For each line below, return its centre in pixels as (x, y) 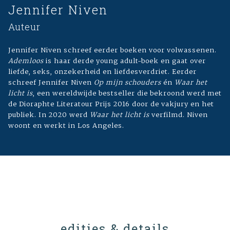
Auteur (24, 26)
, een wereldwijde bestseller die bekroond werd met (127, 93)
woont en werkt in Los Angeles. (66, 125)
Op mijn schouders (128, 82)
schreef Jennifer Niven (51, 82)
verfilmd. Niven (180, 114)
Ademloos (26, 60)
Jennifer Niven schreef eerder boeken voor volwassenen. (112, 50)
